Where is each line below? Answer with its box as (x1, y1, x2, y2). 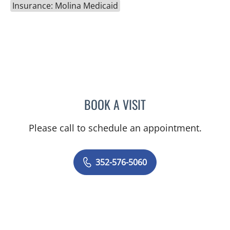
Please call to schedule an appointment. (28, 122, 202, 135)
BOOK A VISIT (84, 95, 146, 114)
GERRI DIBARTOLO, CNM (145, 96, 225, 110)
